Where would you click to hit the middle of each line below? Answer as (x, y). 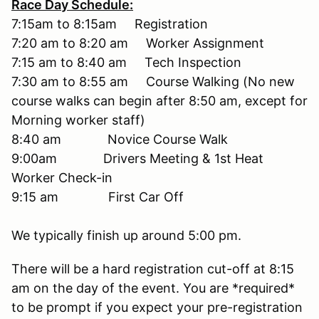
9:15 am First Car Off (98, 197)
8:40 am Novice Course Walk (120, 139)
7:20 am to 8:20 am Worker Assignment (138, 43)
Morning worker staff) (78, 120)
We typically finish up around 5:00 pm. (126, 235)
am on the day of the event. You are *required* (153, 288)
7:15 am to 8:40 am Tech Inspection (126, 62)
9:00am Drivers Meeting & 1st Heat (137, 158)
